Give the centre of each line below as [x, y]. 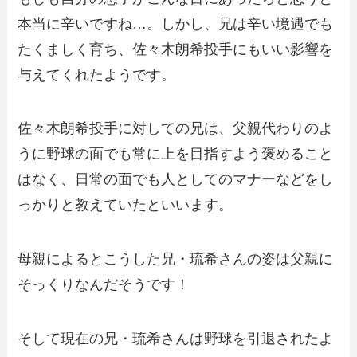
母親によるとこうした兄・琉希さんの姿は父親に [176, 259]
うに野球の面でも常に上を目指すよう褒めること [176, 154]
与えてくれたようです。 [97, 75]
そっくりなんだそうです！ [104, 285]
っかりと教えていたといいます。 [126, 205]
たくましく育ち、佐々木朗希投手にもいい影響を [176, 49]
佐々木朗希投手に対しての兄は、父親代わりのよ [176, 129]
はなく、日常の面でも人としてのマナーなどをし [176, 180]
